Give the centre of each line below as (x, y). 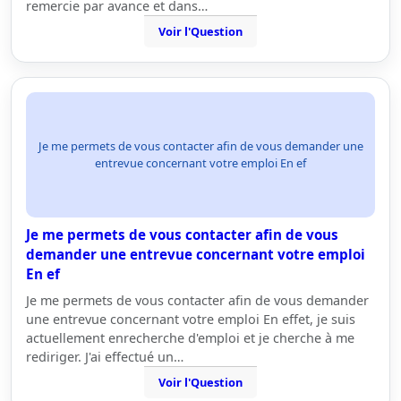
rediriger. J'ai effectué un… (105, 357)
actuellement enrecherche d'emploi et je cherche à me (190, 338)
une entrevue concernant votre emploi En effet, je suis (191, 319)
